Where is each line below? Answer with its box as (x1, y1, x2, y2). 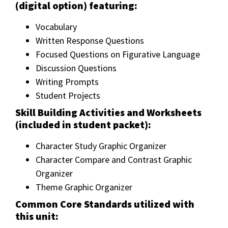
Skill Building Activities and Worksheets (15, 106, 202, 119)
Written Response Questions (36, 35, 144, 47)
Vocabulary (36, 21, 77, 33)
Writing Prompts (36, 76, 99, 88)
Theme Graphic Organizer (36, 181, 132, 193)
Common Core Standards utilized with (15, 197, 194, 211)
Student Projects (36, 90, 100, 102)
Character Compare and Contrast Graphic (36, 154, 192, 166)
